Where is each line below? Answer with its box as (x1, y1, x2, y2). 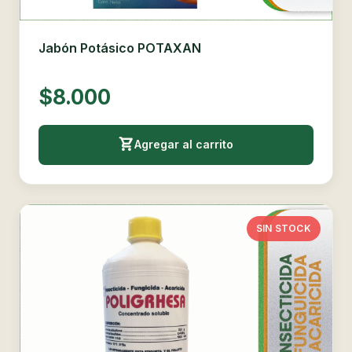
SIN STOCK (255, 222, 311, 235)
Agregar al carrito (134, 137, 233, 152)
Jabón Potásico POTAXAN (38, 39, 201, 56)
